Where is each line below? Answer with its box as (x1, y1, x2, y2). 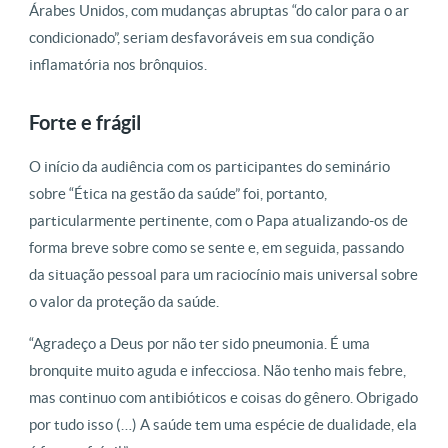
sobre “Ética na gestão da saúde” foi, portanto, (29, 184, 327, 202)
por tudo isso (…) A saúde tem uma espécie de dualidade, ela (29, 415, 417, 433)
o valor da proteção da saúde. (29, 292, 219, 310)
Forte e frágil (29, 110, 141, 134)
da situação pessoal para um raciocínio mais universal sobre (29, 265, 418, 283)
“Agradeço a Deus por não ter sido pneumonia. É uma (29, 334, 370, 352)
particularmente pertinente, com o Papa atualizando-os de (29, 211, 408, 229)
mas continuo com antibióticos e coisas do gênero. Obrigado (29, 388, 418, 406)
